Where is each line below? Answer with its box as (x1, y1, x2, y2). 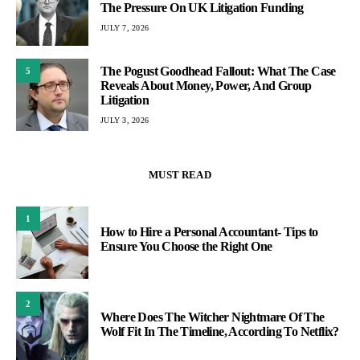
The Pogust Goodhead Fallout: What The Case (100, 63, 336, 78)
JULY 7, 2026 (100, 22, 149, 32)
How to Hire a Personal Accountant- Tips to (100, 225, 318, 239)
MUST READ (149, 169, 211, 182)
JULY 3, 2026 (100, 115, 149, 125)
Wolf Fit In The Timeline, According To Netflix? (100, 325, 339, 339)
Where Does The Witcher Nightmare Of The (100, 310, 325, 325)
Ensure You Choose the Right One (100, 239, 272, 254)
